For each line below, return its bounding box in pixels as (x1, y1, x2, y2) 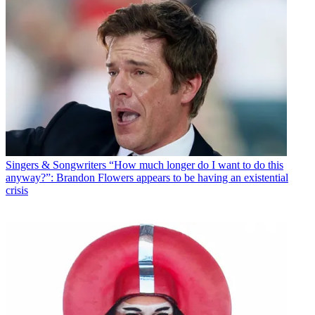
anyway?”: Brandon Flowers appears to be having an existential (6, 171, 288, 184)
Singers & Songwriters (6, 158, 106, 171)
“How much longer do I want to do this (109, 158, 283, 171)
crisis (6, 184, 28, 196)
